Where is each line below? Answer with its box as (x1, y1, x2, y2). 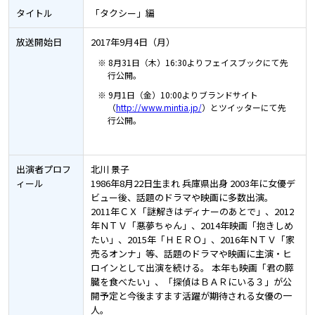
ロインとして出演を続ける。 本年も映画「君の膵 (90, 261, 294, 275)
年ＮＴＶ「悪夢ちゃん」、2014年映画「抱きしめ (90, 219, 293, 233)
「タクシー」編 (90, 6, 155, 20)
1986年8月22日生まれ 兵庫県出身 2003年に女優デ (90, 176, 295, 191)
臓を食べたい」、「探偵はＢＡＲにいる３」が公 (90, 275, 292, 289)
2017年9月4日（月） (90, 35, 175, 49)
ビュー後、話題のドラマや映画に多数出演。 (90, 191, 274, 205)
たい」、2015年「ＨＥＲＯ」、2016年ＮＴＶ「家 (90, 233, 295, 247)
